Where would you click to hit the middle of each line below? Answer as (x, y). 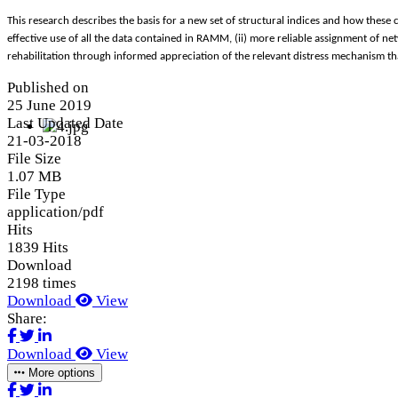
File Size (34, 158)
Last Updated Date (65, 123)
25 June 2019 (49, 105)
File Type (36, 194)
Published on (48, 87)
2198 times (42, 283)
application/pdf (56, 211)
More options (60, 372)
